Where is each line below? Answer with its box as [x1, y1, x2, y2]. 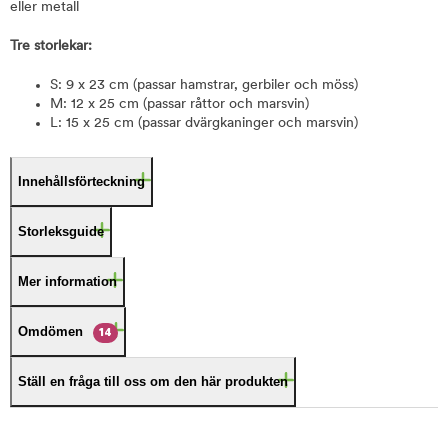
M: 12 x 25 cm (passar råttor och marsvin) [50, 97, 309, 112]
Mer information [18, 274, 117, 289]
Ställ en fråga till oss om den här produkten [18, 374, 288, 389]
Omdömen [18, 324, 83, 339]
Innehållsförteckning [18, 174, 145, 189]
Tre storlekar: [10, 39, 92, 54]
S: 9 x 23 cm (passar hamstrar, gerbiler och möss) [50, 78, 358, 93]
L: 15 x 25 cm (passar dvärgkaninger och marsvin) [50, 116, 358, 131]
